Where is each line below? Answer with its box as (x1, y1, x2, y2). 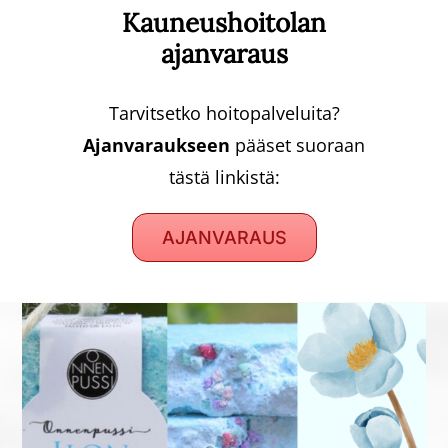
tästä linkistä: (168, 165, 280, 190)
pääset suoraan (230, 133, 365, 158)
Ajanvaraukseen (83, 133, 230, 158)
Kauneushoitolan (122, 5, 326, 39)
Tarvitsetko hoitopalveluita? (108, 101, 340, 126)
